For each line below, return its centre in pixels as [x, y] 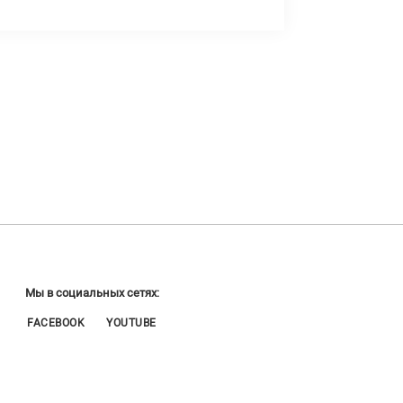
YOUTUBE [131, 323]
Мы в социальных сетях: [92, 292]
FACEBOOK [56, 323]
